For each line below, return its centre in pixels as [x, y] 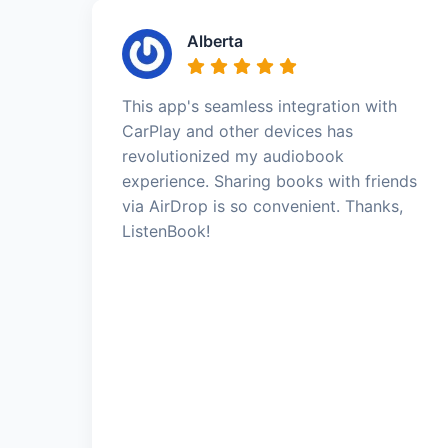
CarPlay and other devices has [237, 130]
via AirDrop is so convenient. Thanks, [262, 205]
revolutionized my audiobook [233, 155]
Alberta [215, 40]
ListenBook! [166, 230]
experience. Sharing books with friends [269, 180]
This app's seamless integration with [259, 105]
